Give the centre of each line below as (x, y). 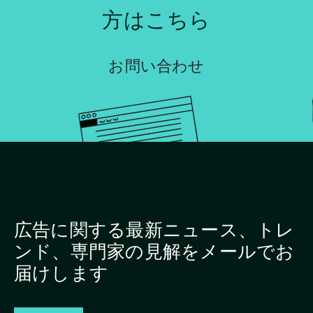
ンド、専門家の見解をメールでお (154, 251)
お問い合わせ (156, 65)
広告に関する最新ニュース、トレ (154, 229)
